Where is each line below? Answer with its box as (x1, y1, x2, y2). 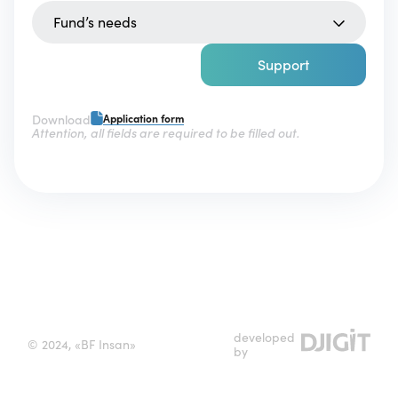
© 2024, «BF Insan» (28, 337, 136, 353)
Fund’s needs (53, 13, 137, 31)
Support (258, 56, 309, 74)
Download (32, 112, 91, 128)
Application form (103, 112, 184, 125)
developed (234, 330, 295, 346)
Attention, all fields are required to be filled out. (32, 125, 299, 141)
